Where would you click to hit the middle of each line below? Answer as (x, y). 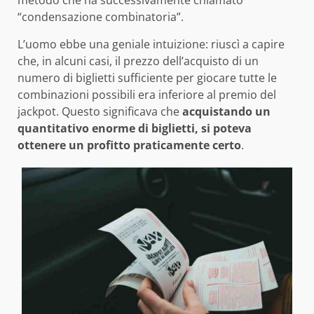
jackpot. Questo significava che (100, 111)
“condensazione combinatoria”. (101, 16)
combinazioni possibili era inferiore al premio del (147, 94)
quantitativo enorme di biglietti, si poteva (135, 128)
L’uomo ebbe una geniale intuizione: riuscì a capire (151, 44)
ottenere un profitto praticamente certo (129, 145)
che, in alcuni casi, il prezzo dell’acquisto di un (138, 61)
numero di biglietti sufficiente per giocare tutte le (147, 77)
